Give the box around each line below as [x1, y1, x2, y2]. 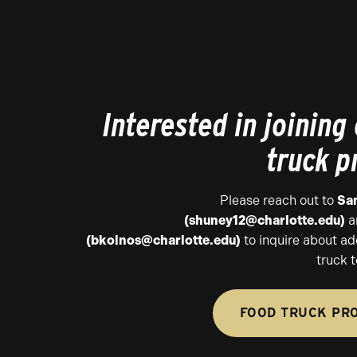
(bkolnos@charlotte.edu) [85, 232, 241, 248]
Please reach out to [219, 192, 337, 208]
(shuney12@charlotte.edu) [183, 212, 345, 228]
